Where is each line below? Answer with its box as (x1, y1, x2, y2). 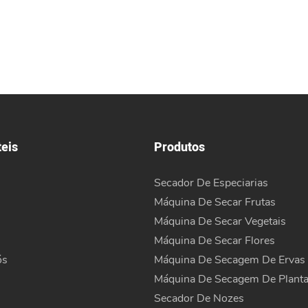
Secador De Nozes (154, 290, 244, 306)
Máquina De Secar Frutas (154, 194, 276, 210)
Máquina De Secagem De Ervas (154, 252, 305, 267)
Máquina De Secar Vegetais (154, 213, 286, 229)
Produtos (154, 138, 205, 157)
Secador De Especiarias (154, 175, 268, 190)
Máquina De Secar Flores (154, 232, 275, 248)
